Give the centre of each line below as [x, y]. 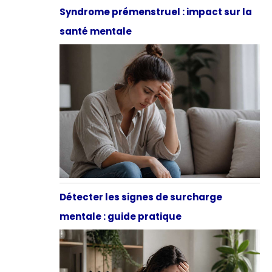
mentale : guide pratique [120, 216]
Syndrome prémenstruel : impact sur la [155, 12]
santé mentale [95, 31]
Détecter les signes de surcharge [141, 197]
